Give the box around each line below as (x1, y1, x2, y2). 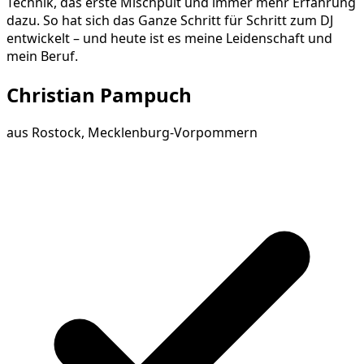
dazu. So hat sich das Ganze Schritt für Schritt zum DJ (6, 11, 333, 29)
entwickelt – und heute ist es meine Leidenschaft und (6, 28, 332, 47)
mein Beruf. (6, 46, 78, 65)
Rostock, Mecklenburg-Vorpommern (32, 123, 258, 142)
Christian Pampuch (6, 80, 192, 108)
